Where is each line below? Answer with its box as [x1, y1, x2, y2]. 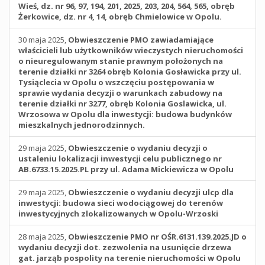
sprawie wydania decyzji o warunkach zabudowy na [18, 88, 222, 98]
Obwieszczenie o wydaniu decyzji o [68, 143, 208, 153]
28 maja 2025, [18, 231, 68, 242]
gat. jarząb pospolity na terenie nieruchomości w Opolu [18, 253, 241, 263]
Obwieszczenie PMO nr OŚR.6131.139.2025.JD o [68, 231, 247, 242]
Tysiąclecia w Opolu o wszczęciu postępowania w [18, 77, 214, 88]
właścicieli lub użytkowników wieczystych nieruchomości [18, 45, 243, 56]
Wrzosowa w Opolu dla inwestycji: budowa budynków [18, 109, 232, 119]
